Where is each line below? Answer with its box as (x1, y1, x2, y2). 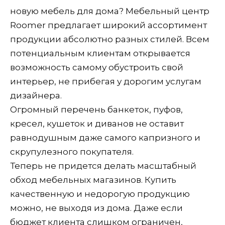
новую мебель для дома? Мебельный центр (10, 6, 209, 16)
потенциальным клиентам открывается (10, 48, 190, 58)
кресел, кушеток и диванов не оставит (10, 118, 184, 129)
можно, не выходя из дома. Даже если (10, 202, 183, 213)
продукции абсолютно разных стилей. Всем (10, 34, 209, 44)
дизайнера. (10, 90, 62, 100)
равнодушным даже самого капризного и (10, 132, 200, 143)
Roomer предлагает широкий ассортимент (10, 20, 207, 30)
